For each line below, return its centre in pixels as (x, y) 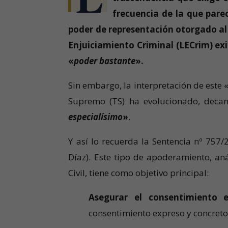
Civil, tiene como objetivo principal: (139, 173)
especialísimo (96, 117)
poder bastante (105, 61)
